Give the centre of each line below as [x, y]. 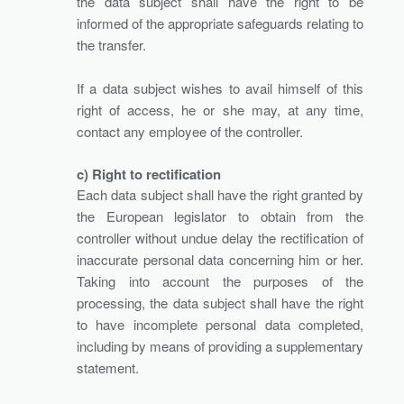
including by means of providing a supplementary [220, 345]
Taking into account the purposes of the [220, 280]
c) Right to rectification [149, 174]
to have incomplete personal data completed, [220, 324]
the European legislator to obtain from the [220, 216]
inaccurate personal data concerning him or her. [220, 259]
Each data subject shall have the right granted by [220, 194]
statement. [108, 367]
